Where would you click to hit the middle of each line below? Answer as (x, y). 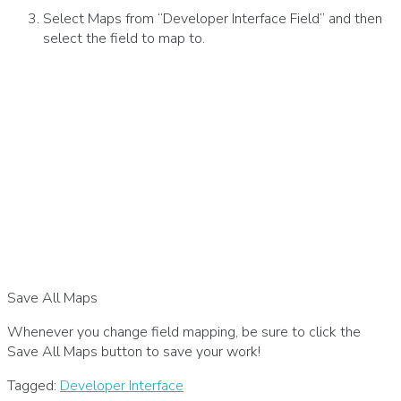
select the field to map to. (124, 39)
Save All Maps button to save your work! (134, 352)
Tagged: (34, 386)
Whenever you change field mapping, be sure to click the (184, 333)
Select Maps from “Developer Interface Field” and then (213, 19)
